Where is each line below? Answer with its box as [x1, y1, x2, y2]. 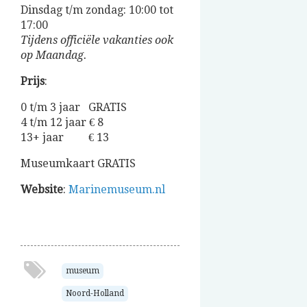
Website [21, 183, 63, 197]
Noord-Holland [66, 288, 124, 299]
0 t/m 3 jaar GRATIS [21, 101, 127, 114]
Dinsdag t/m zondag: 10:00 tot [21, 3, 173, 17]
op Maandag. [21, 49, 90, 62]
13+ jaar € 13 [21, 131, 109, 145]
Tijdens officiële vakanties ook [21, 34, 173, 47]
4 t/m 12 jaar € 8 [21, 116, 103, 130]
